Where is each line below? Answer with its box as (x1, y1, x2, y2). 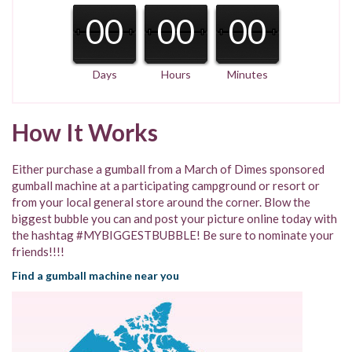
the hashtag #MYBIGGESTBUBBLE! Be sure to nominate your (12, 228, 334, 242)
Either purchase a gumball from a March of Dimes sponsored (12, 162, 324, 176)
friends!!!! (12, 244, 64, 258)
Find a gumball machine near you (12, 269, 179, 282)
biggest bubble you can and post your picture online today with (12, 211, 337, 225)
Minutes (227, 68, 268, 81)
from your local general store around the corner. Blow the (12, 195, 310, 209)
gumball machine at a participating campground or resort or (12, 178, 320, 192)
